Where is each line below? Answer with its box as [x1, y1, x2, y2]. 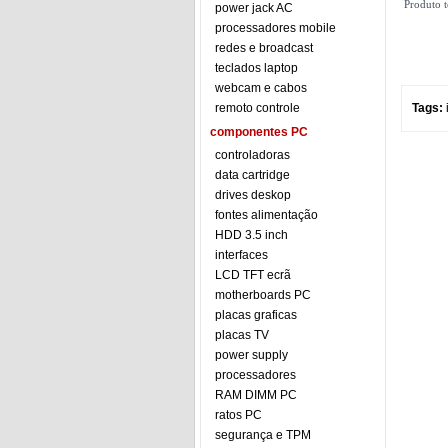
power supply [215, 348, 288, 362]
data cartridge [215, 168, 290, 182]
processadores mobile [215, 21, 336, 35]
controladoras [215, 148, 290, 162]
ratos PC [215, 408, 262, 422]
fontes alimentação [215, 208, 318, 222]
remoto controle [215, 101, 300, 115]
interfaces [215, 248, 268, 262]
